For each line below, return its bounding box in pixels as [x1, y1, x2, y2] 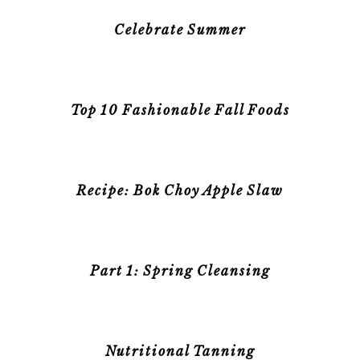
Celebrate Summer [114, 22, 246, 38]
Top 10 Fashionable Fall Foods [70, 102, 290, 118]
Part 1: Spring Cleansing [89, 263, 271, 279]
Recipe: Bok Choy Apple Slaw [76, 182, 284, 198]
